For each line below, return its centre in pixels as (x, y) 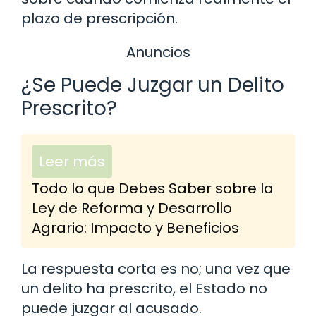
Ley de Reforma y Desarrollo (132, 208)
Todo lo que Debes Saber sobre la (153, 188)
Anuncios (158, 53)
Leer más (72, 161)
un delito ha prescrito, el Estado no (144, 288)
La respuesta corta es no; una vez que (156, 268)
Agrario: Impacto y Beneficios (135, 227)
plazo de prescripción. (99, 19)
